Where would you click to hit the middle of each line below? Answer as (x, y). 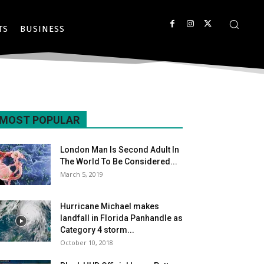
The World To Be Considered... (119, 161)
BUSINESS (42, 29)
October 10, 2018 (87, 242)
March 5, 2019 (82, 174)
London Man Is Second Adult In (120, 150)
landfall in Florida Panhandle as (121, 218)
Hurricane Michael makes (110, 206)
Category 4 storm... (97, 230)
